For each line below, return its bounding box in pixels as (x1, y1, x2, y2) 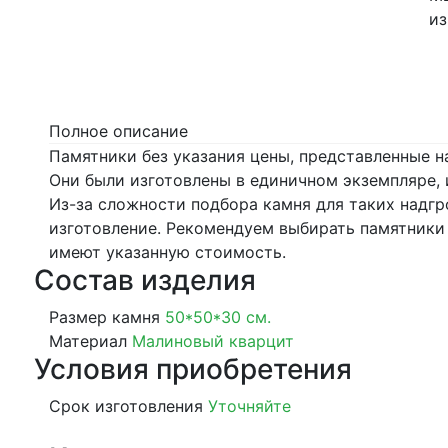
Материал (49, 331, 127, 351)
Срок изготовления (49, 396, 203, 416)
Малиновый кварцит (132, 331, 294, 351)
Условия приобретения (34, 352, 352, 386)
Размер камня (49, 307, 160, 327)
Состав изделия (34, 263, 256, 297)
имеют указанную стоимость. (49, 242, 286, 262)
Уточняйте (208, 396, 291, 416)
